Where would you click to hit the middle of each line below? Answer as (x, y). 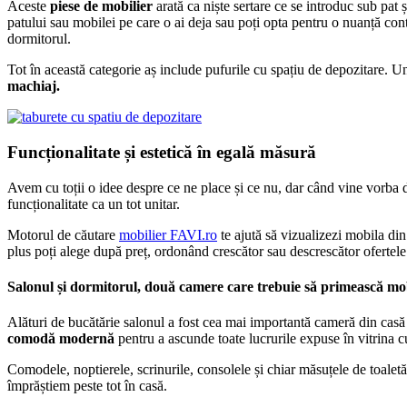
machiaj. (34, 86)
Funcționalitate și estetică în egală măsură (162, 152)
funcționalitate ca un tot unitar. (94, 203)
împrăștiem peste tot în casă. (87, 386)
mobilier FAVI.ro (168, 234)
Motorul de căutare (63, 234)
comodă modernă (61, 339)
